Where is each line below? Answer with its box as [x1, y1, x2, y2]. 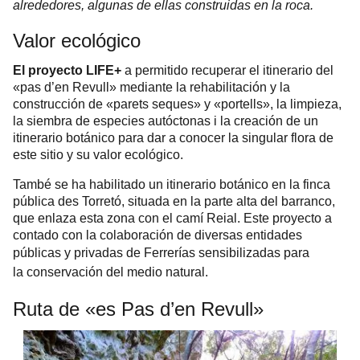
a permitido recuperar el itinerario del [121, 63, 333, 78]
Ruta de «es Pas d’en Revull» [13, 298, 264, 321]
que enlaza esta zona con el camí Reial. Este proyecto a [13, 211, 332, 226]
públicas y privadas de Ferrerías [13, 246, 195, 260]
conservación [27, 265, 103, 280]
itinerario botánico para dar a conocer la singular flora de [13, 131, 333, 145]
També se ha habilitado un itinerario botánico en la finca [13, 178, 330, 192]
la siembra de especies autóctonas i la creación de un [13, 114, 318, 129]
